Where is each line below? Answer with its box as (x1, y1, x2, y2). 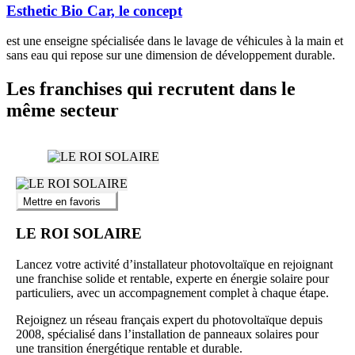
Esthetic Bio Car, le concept (6, 2, 182, 19)
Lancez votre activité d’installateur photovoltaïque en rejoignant (16, 258, 333, 272)
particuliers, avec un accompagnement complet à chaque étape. (16, 286, 329, 300)
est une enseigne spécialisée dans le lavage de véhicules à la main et (6, 34, 343, 48)
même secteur (6, 100, 119, 121)
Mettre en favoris (23, 195, 101, 208)
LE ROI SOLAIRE (16, 225, 142, 242)
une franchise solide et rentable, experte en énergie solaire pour (16, 272, 329, 286)
